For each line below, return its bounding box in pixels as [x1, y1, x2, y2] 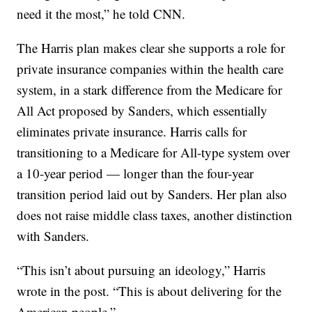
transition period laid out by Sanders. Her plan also [17, 185, 288, 203]
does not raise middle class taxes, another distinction [17, 206, 293, 224]
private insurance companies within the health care [17, 60, 284, 77]
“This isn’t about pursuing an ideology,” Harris [17, 261, 266, 279]
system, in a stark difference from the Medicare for [17, 81, 283, 98]
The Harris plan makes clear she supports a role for [17, 39, 286, 56]
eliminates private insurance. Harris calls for [17, 123, 247, 140]
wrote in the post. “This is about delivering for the [17, 282, 282, 299]
